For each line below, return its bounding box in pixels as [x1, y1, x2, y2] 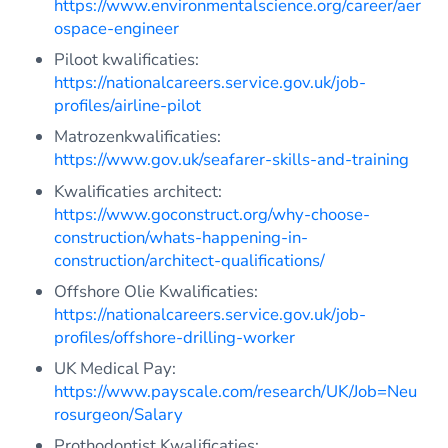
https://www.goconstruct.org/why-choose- [54, 202, 371, 226]
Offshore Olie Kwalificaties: [54, 279, 259, 303]
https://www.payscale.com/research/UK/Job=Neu [54, 380, 418, 404]
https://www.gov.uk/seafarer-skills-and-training [54, 148, 410, 172]
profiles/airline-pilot [54, 93, 202, 117]
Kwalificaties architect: [54, 179, 223, 203]
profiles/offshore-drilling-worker [54, 325, 296, 349]
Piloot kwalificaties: [54, 47, 200, 71]
